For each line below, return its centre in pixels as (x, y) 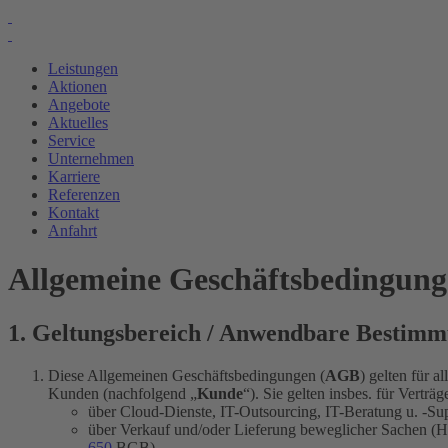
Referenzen (84, 194)
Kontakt (73, 212)
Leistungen (83, 68)
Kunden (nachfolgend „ (122, 393)
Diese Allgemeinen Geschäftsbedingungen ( (186, 375)
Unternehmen (91, 158)
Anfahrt (72, 230)
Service (71, 140)
